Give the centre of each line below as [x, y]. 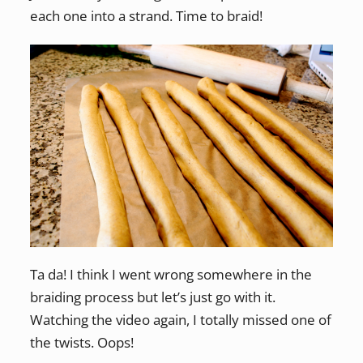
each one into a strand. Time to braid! [146, 16]
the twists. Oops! [81, 343]
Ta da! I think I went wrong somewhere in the [171, 275]
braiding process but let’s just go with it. [152, 297]
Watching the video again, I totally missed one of [180, 320]
